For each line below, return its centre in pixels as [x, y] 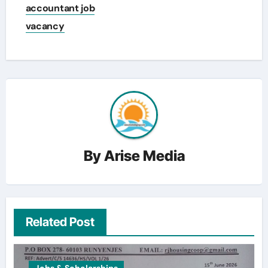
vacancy [45, 26]
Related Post [60, 222]
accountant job [60, 8]
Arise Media [144, 156]
